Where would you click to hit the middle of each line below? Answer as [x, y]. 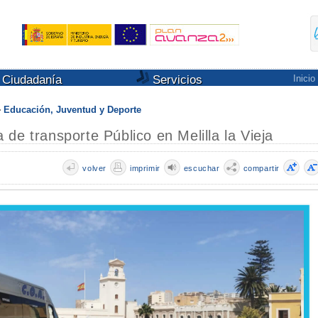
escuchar [202, 168]
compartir [261, 168]
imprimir [145, 168]
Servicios [176, 80]
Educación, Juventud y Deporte [72, 110]
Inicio [304, 78]
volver [94, 168]
